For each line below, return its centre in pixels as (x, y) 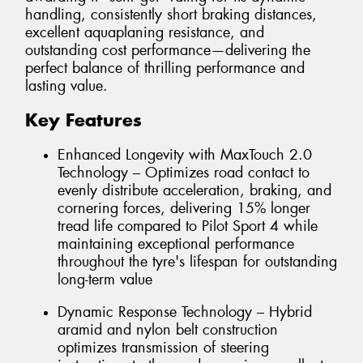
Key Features (83, 120)
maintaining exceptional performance (176, 243)
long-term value (105, 279)
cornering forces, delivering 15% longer (184, 208)
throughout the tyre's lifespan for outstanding (197, 261)
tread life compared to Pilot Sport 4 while (188, 226)
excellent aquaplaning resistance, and (145, 32)
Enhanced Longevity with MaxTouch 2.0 (185, 154)
